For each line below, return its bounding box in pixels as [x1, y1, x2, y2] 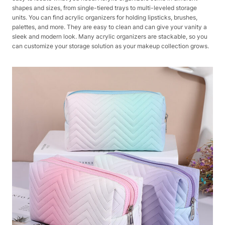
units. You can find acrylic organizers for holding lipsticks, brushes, [12, 14, 197, 21]
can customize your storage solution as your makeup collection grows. [12, 42, 209, 50]
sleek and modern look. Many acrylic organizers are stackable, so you [12, 33, 207, 40]
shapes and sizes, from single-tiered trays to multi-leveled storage [12, 4, 197, 12]
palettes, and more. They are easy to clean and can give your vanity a [12, 23, 207, 31]
